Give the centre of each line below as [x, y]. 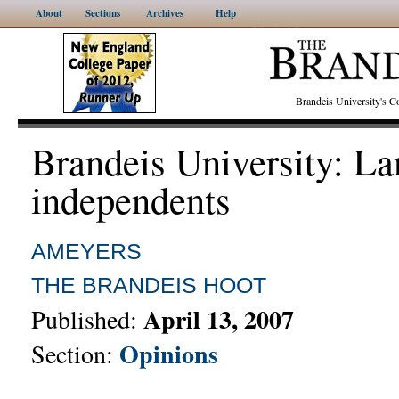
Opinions [169, 354]
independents [131, 199]
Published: [87, 319]
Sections [102, 13]
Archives [165, 13]
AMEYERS [86, 251]
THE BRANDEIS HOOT [149, 285]
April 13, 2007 [219, 319]
